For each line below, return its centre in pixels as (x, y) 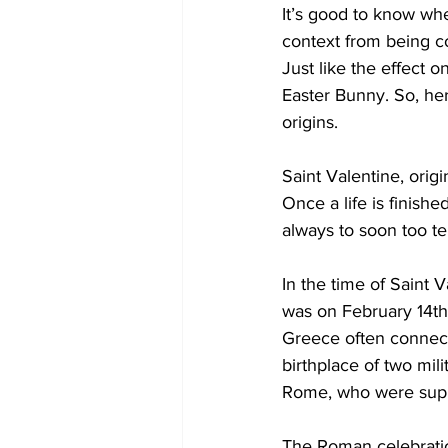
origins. (312, 122)
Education (254, 128)
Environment (367, 128)
